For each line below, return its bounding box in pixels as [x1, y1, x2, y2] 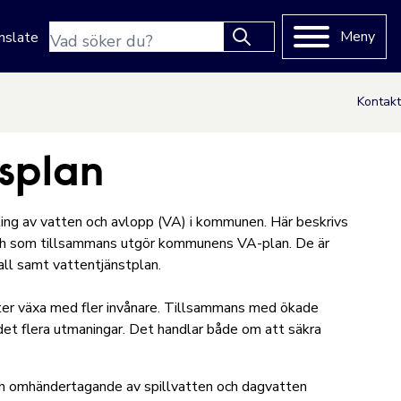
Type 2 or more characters [50, 52, 216, 72]
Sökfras [49, 22, 97, 42]
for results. [50, 73, 118, 93]
